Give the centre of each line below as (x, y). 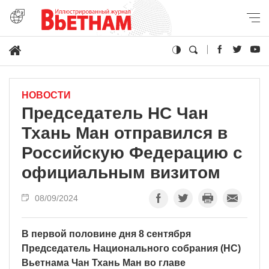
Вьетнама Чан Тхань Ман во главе (104, 262)
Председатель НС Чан (115, 113)
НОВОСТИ (46, 95)
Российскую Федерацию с (132, 153)
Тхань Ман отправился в (125, 133)
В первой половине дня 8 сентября (106, 234)
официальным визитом (121, 172)
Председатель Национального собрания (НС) (131, 248)
